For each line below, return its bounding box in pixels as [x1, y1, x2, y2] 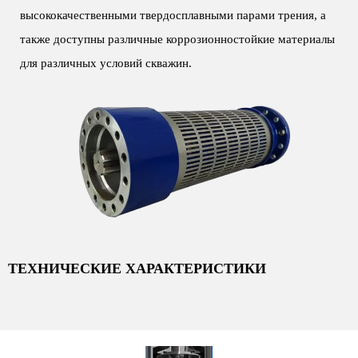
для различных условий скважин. [20, 57, 192, 70]
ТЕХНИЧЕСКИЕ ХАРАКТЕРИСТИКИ [8, 261, 266, 277]
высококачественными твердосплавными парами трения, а [20, 9, 326, 22]
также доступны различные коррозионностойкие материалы [20, 33, 335, 46]
